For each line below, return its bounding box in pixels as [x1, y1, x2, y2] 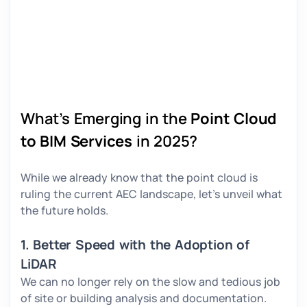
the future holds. [21, 203, 111, 219]
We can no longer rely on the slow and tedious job [21, 274, 280, 290]
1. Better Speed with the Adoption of [21, 236, 249, 254]
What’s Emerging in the [21, 108, 191, 130]
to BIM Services [21, 131, 133, 152]
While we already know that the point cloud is [21, 170, 258, 186]
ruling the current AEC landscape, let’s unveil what [21, 186, 282, 202]
